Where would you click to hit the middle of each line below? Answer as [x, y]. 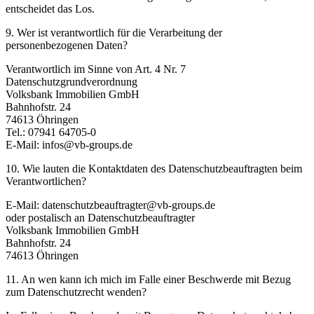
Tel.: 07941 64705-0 [51, 132]
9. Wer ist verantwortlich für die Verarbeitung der [114, 32]
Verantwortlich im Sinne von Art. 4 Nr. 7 [96, 69]
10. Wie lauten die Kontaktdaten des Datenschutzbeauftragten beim [154, 168]
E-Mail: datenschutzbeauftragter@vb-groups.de [110, 205]
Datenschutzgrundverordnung [71, 81]
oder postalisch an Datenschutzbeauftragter [100, 217]
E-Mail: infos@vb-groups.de [69, 144]
